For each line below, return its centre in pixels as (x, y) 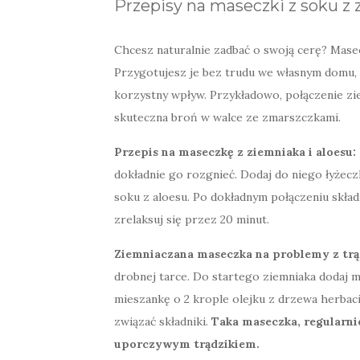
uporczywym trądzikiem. (187, 344)
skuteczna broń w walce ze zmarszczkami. (227, 118)
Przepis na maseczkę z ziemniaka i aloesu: (235, 152)
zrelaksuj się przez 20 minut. (192, 220)
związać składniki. (163, 322)
